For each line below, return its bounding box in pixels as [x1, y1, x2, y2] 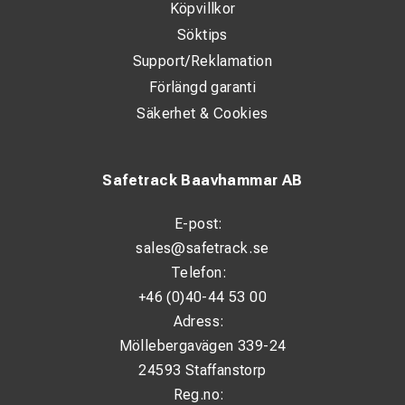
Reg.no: [173, 386, 225, 403]
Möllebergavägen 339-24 [118, 337, 287, 354]
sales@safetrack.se [136, 240, 269, 257]
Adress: [173, 313, 225, 330]
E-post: [174, 215, 223, 232]
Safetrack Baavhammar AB [102, 172, 303, 189]
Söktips [177, 26, 228, 43]
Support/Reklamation [132, 52, 273, 70]
